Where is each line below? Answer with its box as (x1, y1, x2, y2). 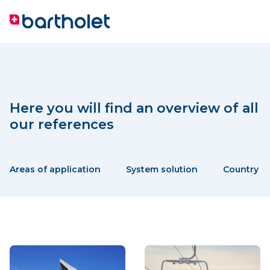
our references (10, 116, 114, 133)
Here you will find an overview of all (10, 100, 259, 116)
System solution (126, 164, 198, 175)
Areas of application (10, 164, 101, 175)
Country (223, 164, 259, 175)
